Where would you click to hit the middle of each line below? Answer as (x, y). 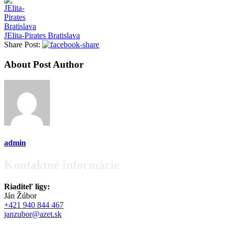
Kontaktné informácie (62, 165)
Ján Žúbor (20, 196)
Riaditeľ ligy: (27, 187)
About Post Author (44, 64)
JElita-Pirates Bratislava (42, 36)
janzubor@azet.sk (33, 214)
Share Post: (22, 45)
